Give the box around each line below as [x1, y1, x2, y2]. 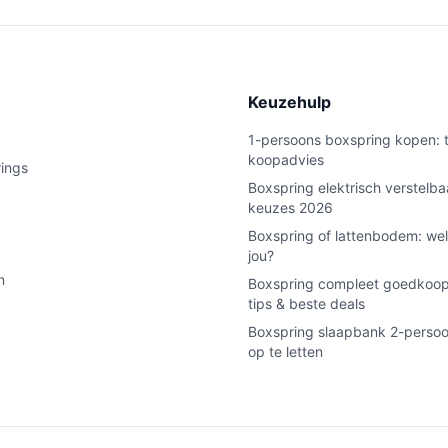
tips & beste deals [248, 295, 365, 312]
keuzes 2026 [248, 199, 333, 216]
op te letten [248, 343, 323, 360]
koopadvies [248, 151, 324, 168]
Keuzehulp [248, 92, 331, 112]
